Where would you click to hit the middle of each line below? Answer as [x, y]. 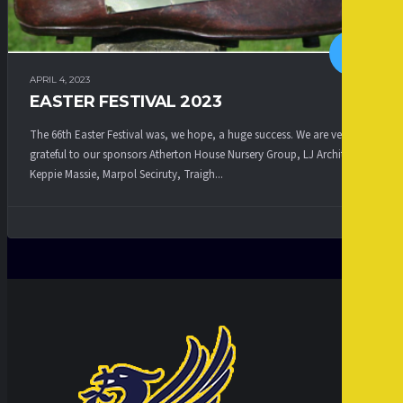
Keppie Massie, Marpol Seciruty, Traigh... [126, 174]
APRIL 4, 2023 [60, 80]
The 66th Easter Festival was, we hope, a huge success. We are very [190, 134]
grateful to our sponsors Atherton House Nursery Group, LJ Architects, [198, 154]
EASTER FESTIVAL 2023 [126, 102]
